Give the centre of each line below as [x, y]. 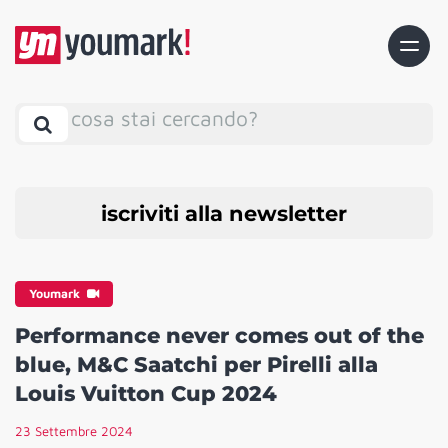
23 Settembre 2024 [74, 431]
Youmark [56, 294]
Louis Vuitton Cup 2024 [146, 394]
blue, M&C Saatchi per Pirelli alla [196, 365]
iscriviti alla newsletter [224, 213]
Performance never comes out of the [219, 336]
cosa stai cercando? [164, 117]
